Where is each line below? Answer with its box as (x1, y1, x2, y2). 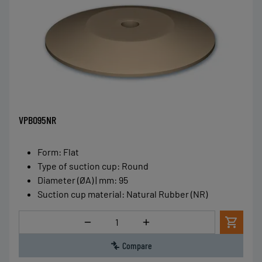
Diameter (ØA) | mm (37, 174, 114, 186)
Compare (122, 240, 152, 251)
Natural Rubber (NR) (126, 188, 208, 200)
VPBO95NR (19, 113, 56, 127)
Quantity (102, 212, 136, 223)
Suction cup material (37, 188, 122, 200)
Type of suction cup (37, 160, 117, 172)
